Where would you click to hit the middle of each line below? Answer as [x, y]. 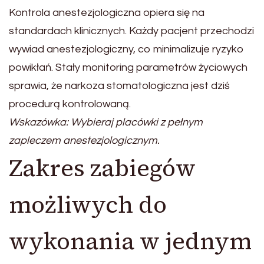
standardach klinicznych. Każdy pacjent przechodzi [131, 31]
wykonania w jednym [130, 241]
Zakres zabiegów [102, 168]
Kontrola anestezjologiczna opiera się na [107, 13]
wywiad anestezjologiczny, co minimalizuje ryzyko [126, 49]
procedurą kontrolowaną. [70, 104]
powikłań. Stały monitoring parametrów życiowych [128, 68]
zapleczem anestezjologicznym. [84, 141]
